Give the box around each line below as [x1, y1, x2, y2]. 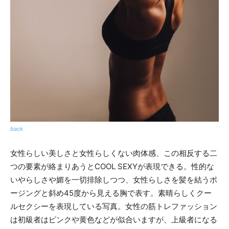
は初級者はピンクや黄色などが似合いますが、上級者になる [10, 214, 217, 224]
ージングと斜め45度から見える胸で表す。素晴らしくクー [10, 188, 212, 198]
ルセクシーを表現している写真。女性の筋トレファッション [10, 201, 217, 211]
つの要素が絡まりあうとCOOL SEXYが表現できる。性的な [10, 161, 214, 171]
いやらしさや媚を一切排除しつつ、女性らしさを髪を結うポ [10, 174, 217, 185]
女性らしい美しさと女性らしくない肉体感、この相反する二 [10, 148, 217, 158]
